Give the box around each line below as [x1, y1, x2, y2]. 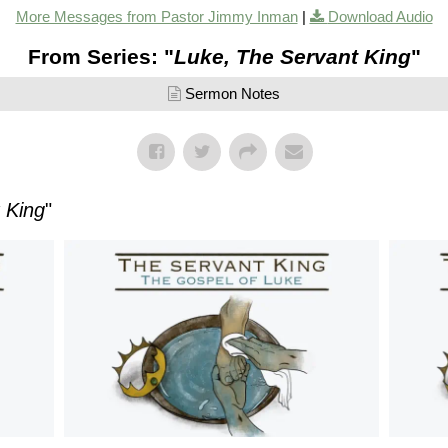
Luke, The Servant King [173, 45, 411, 69]
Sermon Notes [185, 85, 280, 103]
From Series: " [27, 45, 174, 69]
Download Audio [327, 8, 433, 26]
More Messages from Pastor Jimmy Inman [15, 8, 298, 26]
